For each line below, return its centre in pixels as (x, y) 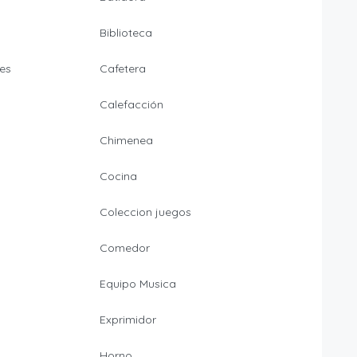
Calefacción (131, 105)
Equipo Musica (137, 284)
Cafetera (122, 69)
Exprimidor (127, 320)
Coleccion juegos (145, 212)
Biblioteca (126, 33)
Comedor (124, 248)
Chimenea (126, 141)
